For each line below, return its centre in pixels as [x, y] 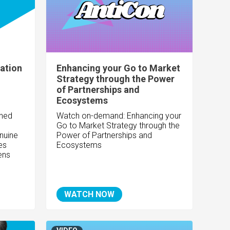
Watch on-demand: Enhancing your [119, 116]
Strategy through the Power [116, 79]
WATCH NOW [90, 195]
